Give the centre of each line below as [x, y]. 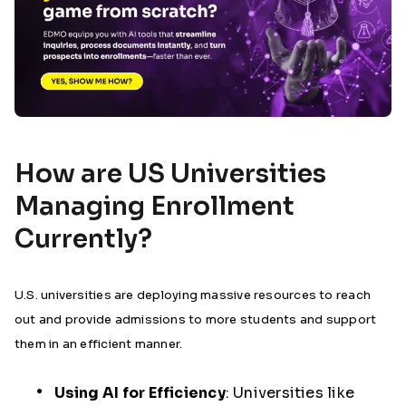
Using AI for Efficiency [140, 393]
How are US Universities [170, 174]
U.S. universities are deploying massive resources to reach [193, 295]
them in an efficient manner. [99, 344]
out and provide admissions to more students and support [196, 320]
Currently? [83, 239]
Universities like [292, 393]
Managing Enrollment [155, 207]
